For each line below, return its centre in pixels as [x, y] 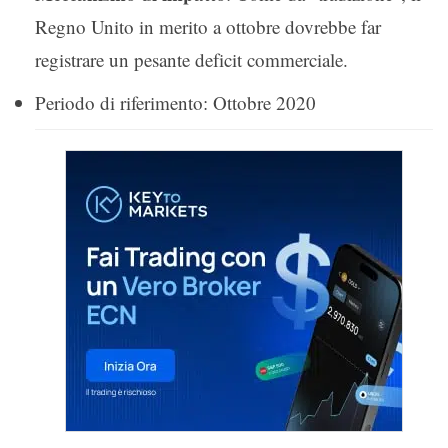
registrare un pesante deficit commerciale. [191, 59]
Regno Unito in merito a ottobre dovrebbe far [208, 26]
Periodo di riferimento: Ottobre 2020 [175, 102]
